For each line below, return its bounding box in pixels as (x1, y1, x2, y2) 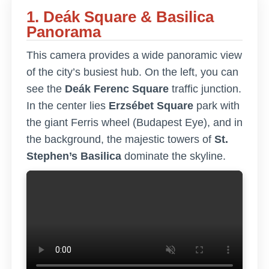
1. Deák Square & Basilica (26, 8, 214, 25)
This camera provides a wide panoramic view (26, 49, 242, 61)
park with (193, 99, 240, 112)
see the (26, 82, 65, 95)
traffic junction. (169, 82, 241, 95)
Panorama (26, 23, 101, 40)
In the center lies (26, 99, 109, 112)
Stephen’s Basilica (26, 150, 121, 162)
